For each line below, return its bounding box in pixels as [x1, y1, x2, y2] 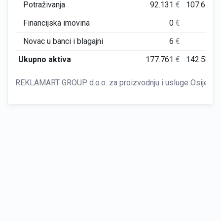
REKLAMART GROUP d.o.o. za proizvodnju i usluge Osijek [15, 78, 212, 87]
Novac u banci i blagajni [23, 37, 103, 46]
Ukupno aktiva [18, 55, 71, 64]
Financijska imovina [23, 18, 90, 28]
